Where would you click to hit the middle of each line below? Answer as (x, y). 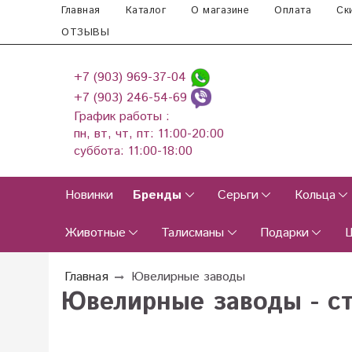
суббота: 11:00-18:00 (135, 152)
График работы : (122, 117)
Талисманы (193, 233)
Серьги (238, 196)
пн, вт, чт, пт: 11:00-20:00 (149, 134)
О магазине (220, 11)
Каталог (145, 11)
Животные (95, 233)
